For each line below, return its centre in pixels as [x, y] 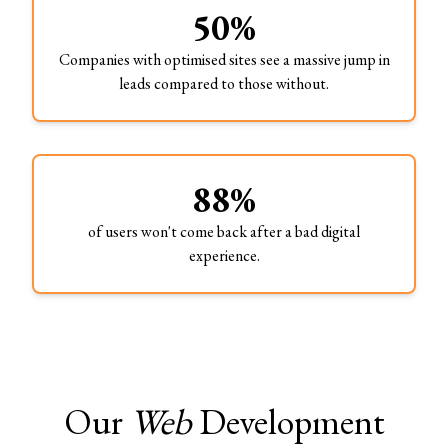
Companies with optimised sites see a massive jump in [224, 59]
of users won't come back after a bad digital [224, 231]
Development [291, 421]
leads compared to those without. [224, 83]
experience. [224, 255]
